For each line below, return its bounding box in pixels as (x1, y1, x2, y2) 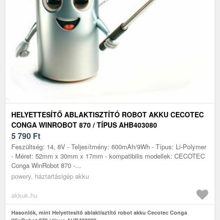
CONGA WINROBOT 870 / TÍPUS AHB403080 (11, 119, 157, 130)
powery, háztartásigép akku (11, 171, 89, 181)
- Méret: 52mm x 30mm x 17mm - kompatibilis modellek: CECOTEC (11, 151, 205, 161)
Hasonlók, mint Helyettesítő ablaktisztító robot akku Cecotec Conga (11, 208, 187, 216)
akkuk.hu (11, 190, 37, 200)
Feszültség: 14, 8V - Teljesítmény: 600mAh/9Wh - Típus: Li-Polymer (11, 141, 206, 151)
